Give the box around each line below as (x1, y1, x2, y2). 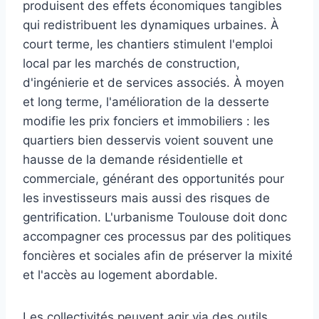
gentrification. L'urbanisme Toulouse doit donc (23, 209, 287, 224)
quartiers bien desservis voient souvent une (23, 132, 273, 147)
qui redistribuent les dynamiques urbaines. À (23, 17, 279, 32)
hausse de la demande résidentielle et (23, 152, 243, 167)
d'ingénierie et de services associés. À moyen (23, 75, 284, 90)
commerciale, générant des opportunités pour (23, 171, 284, 186)
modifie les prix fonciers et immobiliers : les (23, 113, 270, 128)
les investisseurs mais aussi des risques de (23, 190, 270, 205)
